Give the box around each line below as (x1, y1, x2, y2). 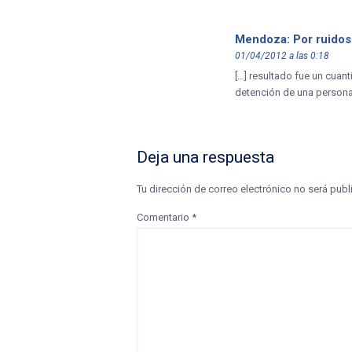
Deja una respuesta (137, 148, 274, 167)
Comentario (137, 211, 192, 224)
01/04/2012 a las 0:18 (235, 50, 329, 62)
